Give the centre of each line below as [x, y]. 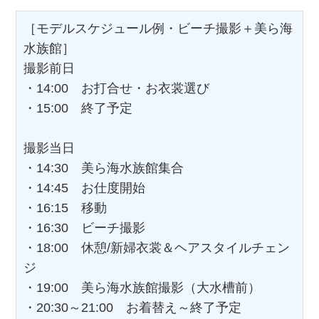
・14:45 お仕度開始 [85, 188]
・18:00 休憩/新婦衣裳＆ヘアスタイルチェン [157, 248]
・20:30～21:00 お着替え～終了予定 [133, 308]
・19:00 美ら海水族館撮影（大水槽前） [142, 288]
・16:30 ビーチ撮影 [85, 228]
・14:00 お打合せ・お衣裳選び [117, 89]
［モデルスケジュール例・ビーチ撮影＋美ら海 [158, 29]
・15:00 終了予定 [78, 109]
